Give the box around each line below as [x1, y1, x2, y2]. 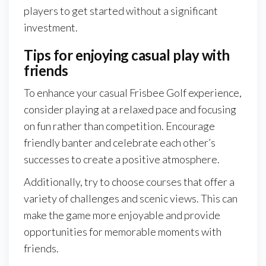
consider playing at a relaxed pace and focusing [24, 103, 236, 116]
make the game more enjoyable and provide [24, 208, 220, 222]
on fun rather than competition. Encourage [24, 119, 215, 133]
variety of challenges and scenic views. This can [24, 192, 237, 205]
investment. [24, 21, 78, 34]
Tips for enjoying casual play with [24, 46, 230, 64]
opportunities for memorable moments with [24, 225, 221, 239]
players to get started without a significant [24, 4, 218, 18]
